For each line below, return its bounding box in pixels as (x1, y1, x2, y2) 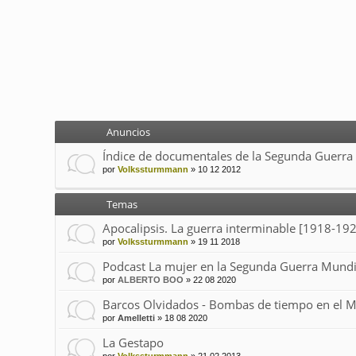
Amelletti (117, 313, 155, 323)
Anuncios (106, 125, 150, 140)
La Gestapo (102, 335, 164, 351)
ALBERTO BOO (117, 275, 184, 285)
